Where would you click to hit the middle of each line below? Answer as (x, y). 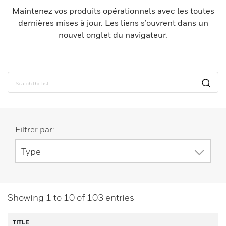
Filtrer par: (35, 129)
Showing (27, 197)
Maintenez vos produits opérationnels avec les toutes (113, 11)
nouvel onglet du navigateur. (113, 35)
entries (119, 197)
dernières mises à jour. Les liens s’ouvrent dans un (113, 23)
